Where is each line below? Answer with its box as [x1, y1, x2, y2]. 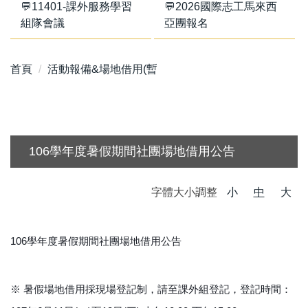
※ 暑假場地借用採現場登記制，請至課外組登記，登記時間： [10, 283, 291, 295]
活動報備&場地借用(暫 [47, 63, 157, 75]
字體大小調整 [151, 186, 220, 198]
